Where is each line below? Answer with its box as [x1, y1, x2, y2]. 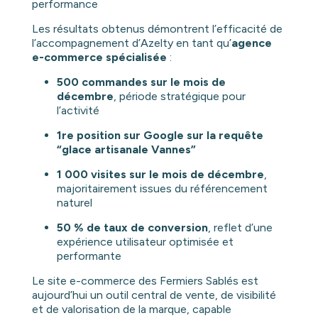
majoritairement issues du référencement [56, 182, 268, 196]
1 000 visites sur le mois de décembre [56, 168, 264, 182]
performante [56, 249, 121, 263]
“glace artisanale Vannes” [56, 143, 196, 157]
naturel [56, 196, 92, 210]
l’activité [56, 104, 99, 118]
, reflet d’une [207, 221, 273, 235]
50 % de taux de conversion [56, 221, 208, 235]
